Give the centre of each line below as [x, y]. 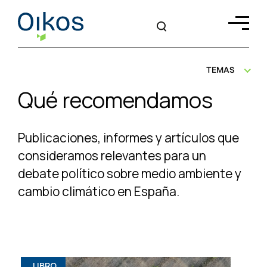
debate [40, 173]
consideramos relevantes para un [112, 156]
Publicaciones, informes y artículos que [128, 138]
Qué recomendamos [115, 100]
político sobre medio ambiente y [151, 173]
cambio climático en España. [99, 191]
